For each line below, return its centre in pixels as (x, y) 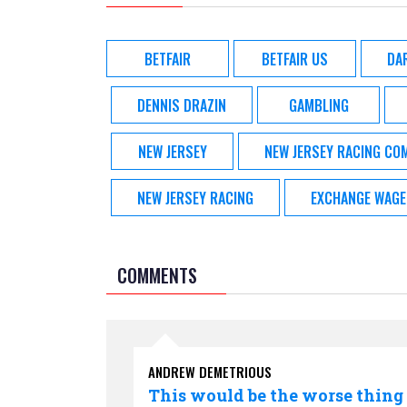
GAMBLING (318, 105)
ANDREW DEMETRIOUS (210, 372)
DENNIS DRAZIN (182, 105)
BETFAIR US (295, 59)
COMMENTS (157, 275)
